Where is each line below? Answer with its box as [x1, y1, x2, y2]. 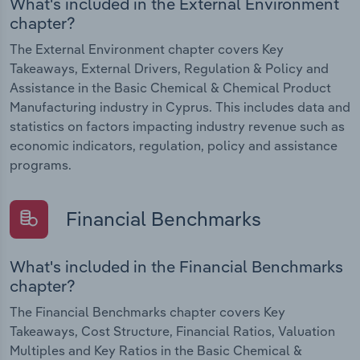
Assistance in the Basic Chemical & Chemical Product [10, 79, 331, 96]
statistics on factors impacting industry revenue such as [10, 117, 345, 134]
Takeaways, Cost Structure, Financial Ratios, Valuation [10, 322, 335, 339]
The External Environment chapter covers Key [10, 40, 284, 57]
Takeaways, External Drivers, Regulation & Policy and [10, 59, 329, 76]
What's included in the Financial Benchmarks [10, 256, 343, 276]
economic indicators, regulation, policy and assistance [10, 137, 337, 153]
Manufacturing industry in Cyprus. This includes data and [10, 98, 350, 115]
